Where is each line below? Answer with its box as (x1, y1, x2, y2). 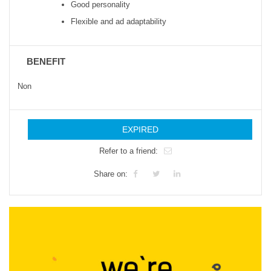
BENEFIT (27, 56, 66, 67)
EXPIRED (122, 124, 158, 134)
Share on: (93, 169, 128, 179)
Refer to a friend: (99, 146, 158, 156)
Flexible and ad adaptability (71, 17, 167, 27)
